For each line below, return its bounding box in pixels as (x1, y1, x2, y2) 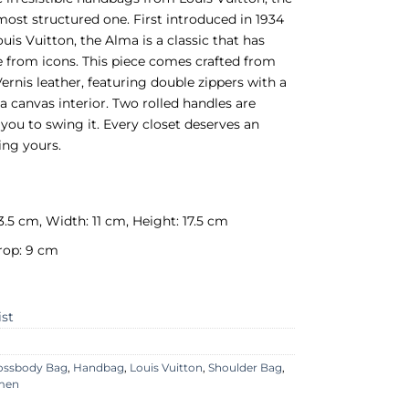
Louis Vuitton (130, 362, 204, 375)
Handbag (73, 362, 125, 375)
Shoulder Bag (208, 362, 283, 375)
